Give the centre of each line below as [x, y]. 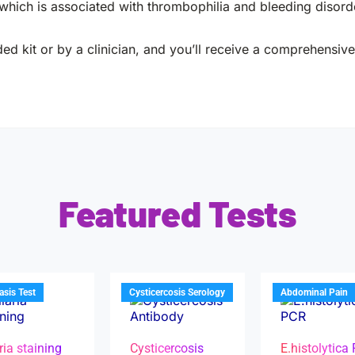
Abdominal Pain [315, 292]
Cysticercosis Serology [177, 292]
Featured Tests [177, 213]
